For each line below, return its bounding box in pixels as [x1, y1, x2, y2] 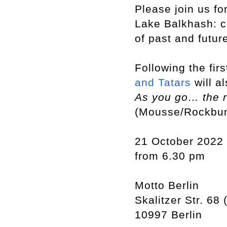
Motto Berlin [135, 179, 199, 191]
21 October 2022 [135, 135, 223, 147]
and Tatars [135, 77, 191, 88]
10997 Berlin [135, 209, 202, 220]
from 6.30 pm [135, 150, 205, 162]
